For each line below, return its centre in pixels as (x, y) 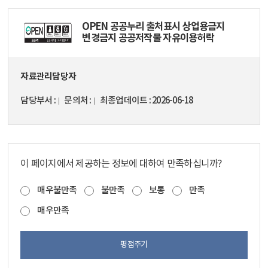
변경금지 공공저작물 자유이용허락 (148, 38)
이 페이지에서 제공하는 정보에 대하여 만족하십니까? (121, 164)
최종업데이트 (124, 100)
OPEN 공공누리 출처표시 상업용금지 (153, 27)
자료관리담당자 (48, 76)
